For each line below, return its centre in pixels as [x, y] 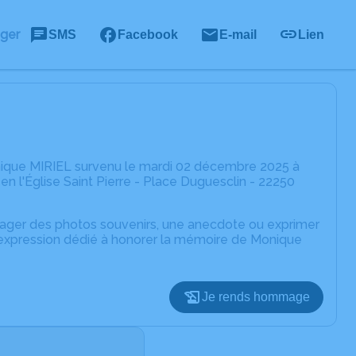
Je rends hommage [256, 297]
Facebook [148, 34]
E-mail [238, 34]
